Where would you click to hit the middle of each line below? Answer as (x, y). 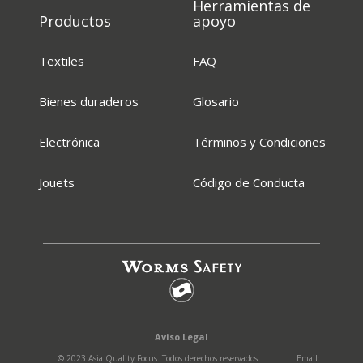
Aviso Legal (181, 337)
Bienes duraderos (89, 102)
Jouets (57, 183)
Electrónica (70, 142)
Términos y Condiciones (260, 142)
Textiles (62, 61)
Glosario (216, 102)
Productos (75, 21)
